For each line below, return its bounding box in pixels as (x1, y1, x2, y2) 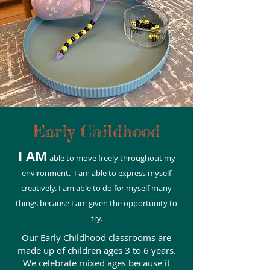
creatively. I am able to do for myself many (21, 183, 172, 193)
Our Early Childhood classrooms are (22, 231, 171, 243)
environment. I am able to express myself (22, 168, 171, 178)
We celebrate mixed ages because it (23, 257, 170, 269)
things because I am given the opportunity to (16, 198, 177, 209)
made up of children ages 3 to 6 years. (17, 244, 176, 256)
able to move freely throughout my (47, 152, 175, 163)
